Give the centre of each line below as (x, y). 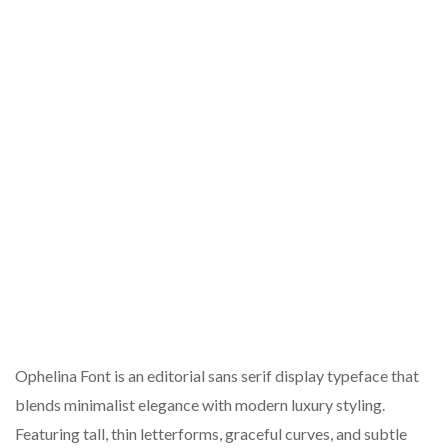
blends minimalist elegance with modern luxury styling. (200, 404)
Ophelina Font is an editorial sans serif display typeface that (217, 375)
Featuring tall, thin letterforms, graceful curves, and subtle (211, 433)
